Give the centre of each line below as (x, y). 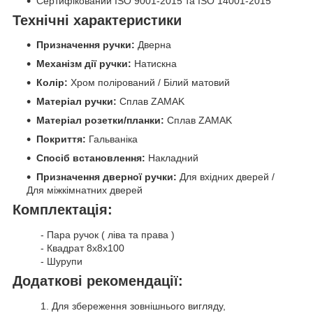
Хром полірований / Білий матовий (150, 83)
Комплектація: (63, 210)
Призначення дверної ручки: (108, 177)
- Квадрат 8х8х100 (82, 248)
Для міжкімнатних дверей (85, 190)
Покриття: (63, 139)
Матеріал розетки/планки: (102, 121)
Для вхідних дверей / (227, 177)
